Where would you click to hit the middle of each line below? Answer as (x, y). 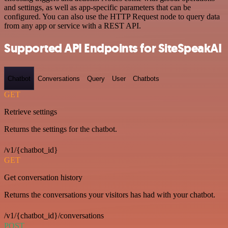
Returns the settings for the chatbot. (61, 129)
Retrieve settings (31, 112)
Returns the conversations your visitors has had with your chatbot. (110, 195)
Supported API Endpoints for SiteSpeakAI (113, 49)
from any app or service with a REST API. (73, 25)
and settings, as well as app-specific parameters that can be (97, 7)
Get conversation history (43, 177)
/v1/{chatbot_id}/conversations (54, 216)
